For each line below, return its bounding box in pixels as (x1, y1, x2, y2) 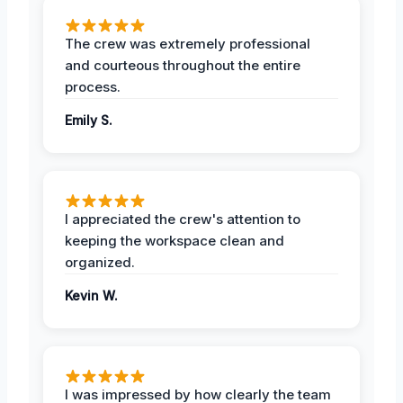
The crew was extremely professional (65, 34, 310, 52)
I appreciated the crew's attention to (65, 210, 300, 228)
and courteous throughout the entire (65, 56, 300, 74)
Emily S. (65, 112, 112, 128)
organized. (65, 253, 135, 271)
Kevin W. (65, 287, 118, 303)
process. (65, 77, 121, 95)
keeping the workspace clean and (65, 231, 284, 249)
